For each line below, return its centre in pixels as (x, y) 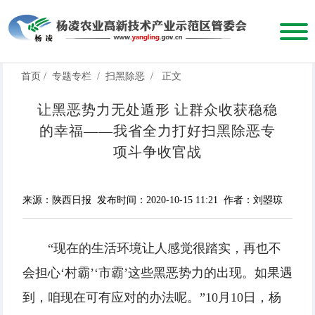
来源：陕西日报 (57, 200)
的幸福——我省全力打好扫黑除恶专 (157, 131)
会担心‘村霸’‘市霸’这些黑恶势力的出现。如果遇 (157, 273)
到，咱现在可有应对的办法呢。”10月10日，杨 (152, 298)
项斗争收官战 (157, 152)
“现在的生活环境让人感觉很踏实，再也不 (165, 249)
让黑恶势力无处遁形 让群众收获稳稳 (157, 110)
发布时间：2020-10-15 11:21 (157, 200)
